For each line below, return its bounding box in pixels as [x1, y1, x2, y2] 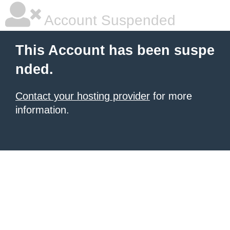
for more [150, 90, 192, 102]
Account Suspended [41, 12, 176, 28]
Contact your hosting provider [15, 90, 150, 102]
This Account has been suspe [15, 43, 215, 58]
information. [15, 104, 69, 116]
